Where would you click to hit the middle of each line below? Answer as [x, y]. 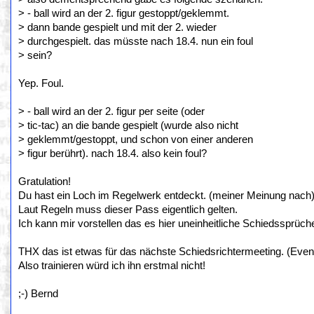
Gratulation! [45, 182]
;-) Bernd [38, 294]
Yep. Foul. [41, 83]
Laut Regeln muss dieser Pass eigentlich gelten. [128, 210]
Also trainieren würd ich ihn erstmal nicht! [112, 266]
